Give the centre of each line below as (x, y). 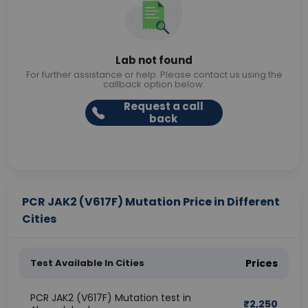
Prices (262, 263)
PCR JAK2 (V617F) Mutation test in (111, 298)
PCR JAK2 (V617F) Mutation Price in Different (151, 202)
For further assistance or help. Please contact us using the (154, 75)
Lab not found (154, 60)
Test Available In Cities (87, 263)
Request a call (163, 106)
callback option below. (154, 84)
